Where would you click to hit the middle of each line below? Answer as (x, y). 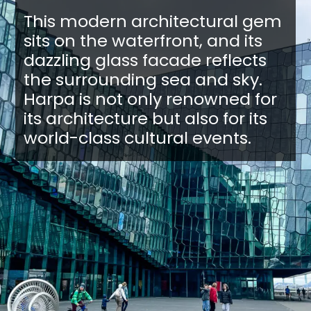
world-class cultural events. (137, 138)
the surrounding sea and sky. (143, 80)
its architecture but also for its (145, 119)
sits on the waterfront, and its (143, 41)
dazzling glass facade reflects (145, 60)
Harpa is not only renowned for (150, 99)
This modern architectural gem (152, 22)
